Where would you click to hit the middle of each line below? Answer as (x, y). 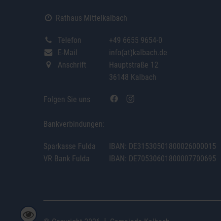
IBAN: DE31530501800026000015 (163, 146)
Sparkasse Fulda (70, 146)
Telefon (67, 40)
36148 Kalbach (133, 77)
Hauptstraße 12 (134, 65)
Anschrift (70, 65)
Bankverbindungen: (74, 124)
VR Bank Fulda (67, 158)
